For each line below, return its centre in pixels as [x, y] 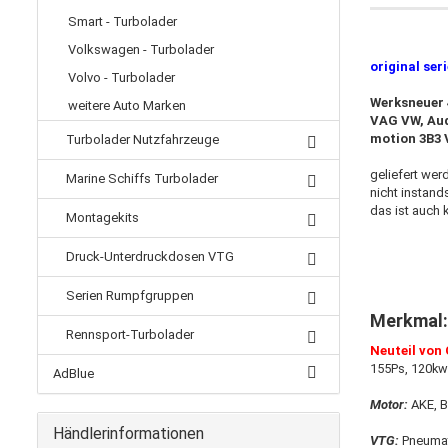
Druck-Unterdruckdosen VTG [148, 256]
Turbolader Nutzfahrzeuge [141, 139]
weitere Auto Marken [127, 105]
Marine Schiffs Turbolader [140, 178]
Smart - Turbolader [122, 21]
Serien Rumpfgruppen [128, 295]
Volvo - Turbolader [121, 77]
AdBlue [73, 373]
